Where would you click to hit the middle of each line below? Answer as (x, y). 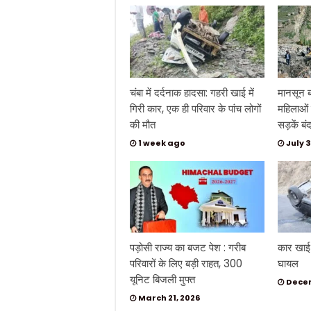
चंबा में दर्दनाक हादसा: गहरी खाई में (192, 92)
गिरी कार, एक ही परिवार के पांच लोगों (195, 108)
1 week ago (162, 143)
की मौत (143, 124)
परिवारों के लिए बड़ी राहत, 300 (186, 263)
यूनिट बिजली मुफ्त (162, 279)
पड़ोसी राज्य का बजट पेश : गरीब (188, 247)
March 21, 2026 (169, 297)
